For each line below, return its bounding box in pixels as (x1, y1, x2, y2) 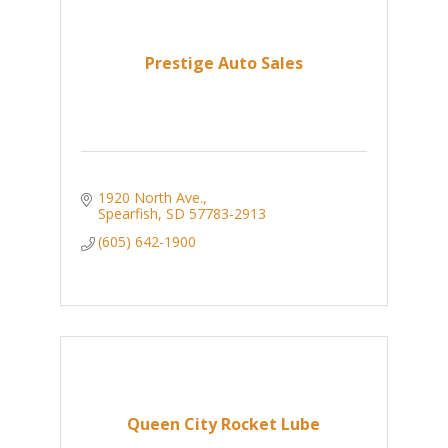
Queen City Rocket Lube (127, 413, 321, 436)
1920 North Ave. (98, 188, 204, 208)
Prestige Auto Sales (144, 52, 303, 75)
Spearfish (98, 204, 159, 224)
